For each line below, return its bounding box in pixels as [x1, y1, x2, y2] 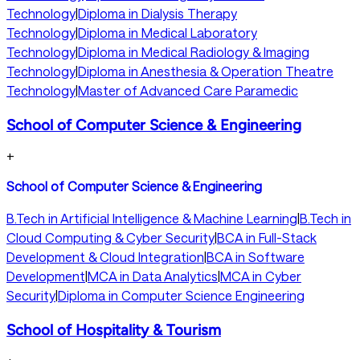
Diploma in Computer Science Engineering [58, 288, 305, 304]
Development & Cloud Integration [6, 249, 204, 265]
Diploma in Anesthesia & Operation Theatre [78, 63, 333, 79]
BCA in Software [207, 249, 305, 265]
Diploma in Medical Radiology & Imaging [78, 43, 309, 59]
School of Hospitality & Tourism [6, 321, 221, 340]
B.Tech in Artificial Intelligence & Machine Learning [6, 211, 297, 227]
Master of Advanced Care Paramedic [78, 82, 298, 98]
